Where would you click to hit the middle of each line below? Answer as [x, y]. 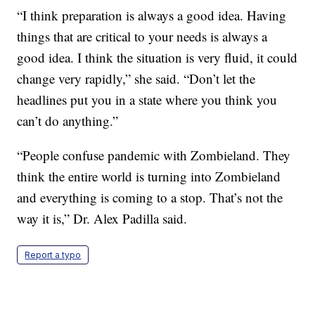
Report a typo [53, 255]
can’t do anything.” [68, 121]
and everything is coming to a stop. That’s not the [150, 198]
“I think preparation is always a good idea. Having [152, 15]
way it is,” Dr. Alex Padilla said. [102, 219]
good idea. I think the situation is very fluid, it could [157, 58]
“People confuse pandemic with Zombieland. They [154, 155]
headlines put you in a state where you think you [147, 100]
